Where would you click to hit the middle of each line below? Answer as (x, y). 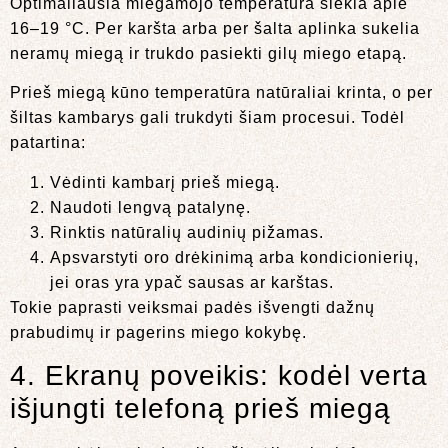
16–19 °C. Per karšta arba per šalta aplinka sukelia (215, 28)
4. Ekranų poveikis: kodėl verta (219, 375)
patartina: (48, 143)
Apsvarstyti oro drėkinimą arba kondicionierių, (234, 257)
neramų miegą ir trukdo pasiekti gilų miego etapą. (208, 53)
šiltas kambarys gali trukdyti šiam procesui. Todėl (207, 118)
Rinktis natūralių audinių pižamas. (187, 232)
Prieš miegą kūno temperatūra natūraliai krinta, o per (221, 93)
